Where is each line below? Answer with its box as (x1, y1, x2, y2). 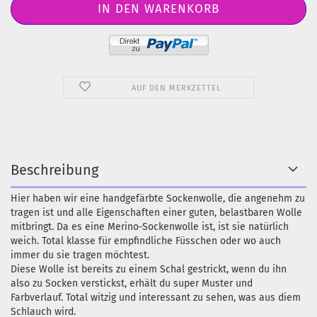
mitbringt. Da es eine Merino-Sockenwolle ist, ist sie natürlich (11, 221, 289, 233)
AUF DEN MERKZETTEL (131, 83, 221, 93)
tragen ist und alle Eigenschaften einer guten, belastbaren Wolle (11, 207, 302, 219)
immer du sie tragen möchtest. (11, 249, 149, 261)
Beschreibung (11, 161, 98, 178)
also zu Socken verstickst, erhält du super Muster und (11, 277, 253, 289)
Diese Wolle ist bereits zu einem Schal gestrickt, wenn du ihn (11, 263, 287, 275)
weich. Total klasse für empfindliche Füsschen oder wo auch (11, 235, 281, 247)
